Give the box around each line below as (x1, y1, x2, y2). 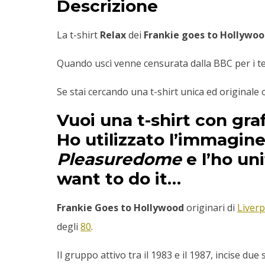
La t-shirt (57, 28, 100, 42)
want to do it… (57, 169, 181, 189)
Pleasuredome (57, 149, 182, 170)
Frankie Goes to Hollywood (57, 201, 184, 215)
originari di (184, 201, 237, 215)
